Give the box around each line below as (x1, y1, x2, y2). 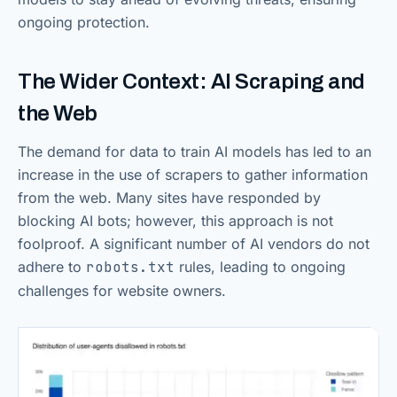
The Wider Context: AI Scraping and (18, 69, 365, 93)
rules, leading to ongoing (175, 257, 346, 276)
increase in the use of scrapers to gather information (18, 165, 368, 183)
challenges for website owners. (18, 281, 226, 300)
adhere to (18, 257, 86, 276)
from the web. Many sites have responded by (18, 188, 321, 206)
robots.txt (86, 257, 175, 276)
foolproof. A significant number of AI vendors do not (18, 234, 370, 253)
